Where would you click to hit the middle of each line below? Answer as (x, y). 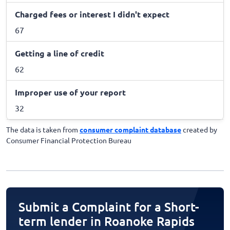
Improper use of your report (70, 92)
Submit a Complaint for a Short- (109, 207)
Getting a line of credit (60, 53)
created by (199, 130)
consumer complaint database (130, 130)
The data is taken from (43, 130)
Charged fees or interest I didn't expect (92, 14)
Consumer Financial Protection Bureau (69, 140)
